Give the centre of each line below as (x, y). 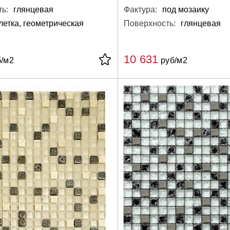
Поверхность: (149, 24)
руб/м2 (173, 61)
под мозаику (185, 10)
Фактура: (140, 10)
